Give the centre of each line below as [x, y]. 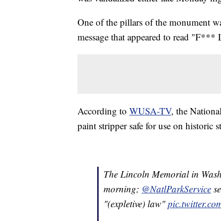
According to [103, 111]
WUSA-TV [150, 111]
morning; [123, 189]
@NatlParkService [176, 189]
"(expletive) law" [136, 204]
